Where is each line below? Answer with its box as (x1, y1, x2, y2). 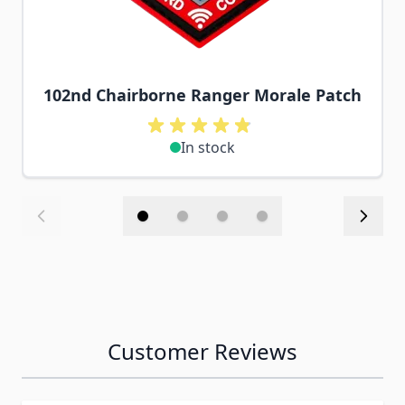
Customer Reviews (108, 336, 297, 366)
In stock (181, 137, 235, 157)
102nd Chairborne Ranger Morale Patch (43, 84, 362, 106)
